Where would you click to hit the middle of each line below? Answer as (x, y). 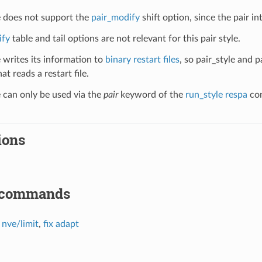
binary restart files (142, 59)
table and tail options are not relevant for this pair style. (125, 38)
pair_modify (115, 17)
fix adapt (61, 224)
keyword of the (151, 94)
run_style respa (216, 94)
